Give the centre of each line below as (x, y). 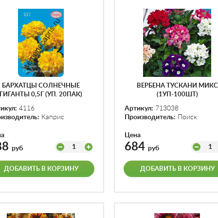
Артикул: (139, 109)
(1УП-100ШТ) (177, 95)
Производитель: (150, 117)
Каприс (52, 117)
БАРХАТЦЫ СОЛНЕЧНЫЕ (41, 86)
